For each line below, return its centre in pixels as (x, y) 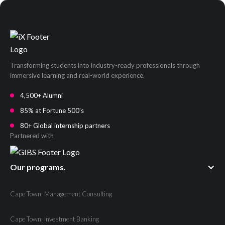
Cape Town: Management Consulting (61, 194)
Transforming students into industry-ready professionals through (105, 65)
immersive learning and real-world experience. (77, 75)
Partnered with (32, 135)
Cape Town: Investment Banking (54, 219)
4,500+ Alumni (41, 95)
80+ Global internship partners (65, 125)
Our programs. (38, 167)
